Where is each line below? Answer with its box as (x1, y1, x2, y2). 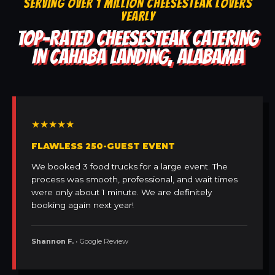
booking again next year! (31, 200, 134, 211)
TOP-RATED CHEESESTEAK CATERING (17, 27, 258, 50)
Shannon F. (31, 237, 74, 246)
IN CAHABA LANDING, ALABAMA (31, 45, 244, 68)
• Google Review (74, 237, 128, 246)
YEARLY (120, 9, 155, 24)
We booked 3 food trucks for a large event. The (31, 161, 228, 172)
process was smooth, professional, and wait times (31, 174, 238, 185)
